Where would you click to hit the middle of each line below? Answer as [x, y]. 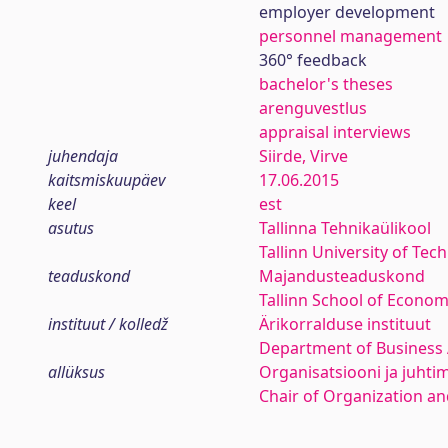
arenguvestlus [312, 108]
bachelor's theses [325, 84]
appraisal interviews [334, 132]
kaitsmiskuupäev [106, 180]
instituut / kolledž [108, 324]
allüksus [76, 372]
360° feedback [312, 60]
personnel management [350, 36]
